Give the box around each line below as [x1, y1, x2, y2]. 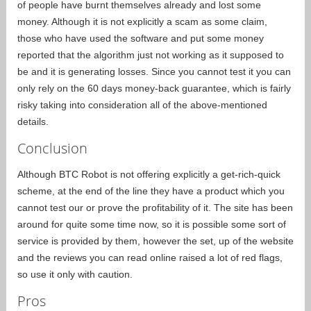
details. [17, 115, 49, 127]
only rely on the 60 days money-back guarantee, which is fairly [17, 82, 291, 94]
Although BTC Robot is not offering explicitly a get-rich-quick [17, 168, 280, 180]
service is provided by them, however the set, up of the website [17, 235, 294, 246]
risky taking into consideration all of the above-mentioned [17, 99, 267, 110]
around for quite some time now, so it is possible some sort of [17, 218, 286, 230]
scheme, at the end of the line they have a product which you [17, 185, 285, 196]
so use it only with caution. [17, 268, 133, 280]
